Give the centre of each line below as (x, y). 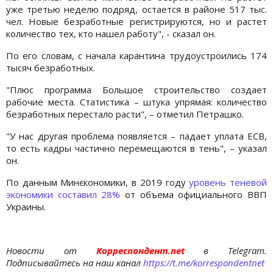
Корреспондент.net (140, 250)
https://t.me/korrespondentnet (204, 262)
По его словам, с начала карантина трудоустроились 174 (136, 55)
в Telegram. (235, 250)
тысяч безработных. (51, 67)
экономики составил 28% (63, 194)
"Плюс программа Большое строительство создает (136, 89)
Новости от (41, 250)
